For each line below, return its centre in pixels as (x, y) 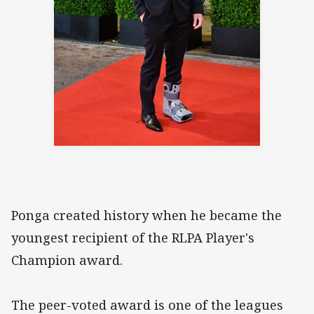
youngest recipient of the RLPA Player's (133, 238)
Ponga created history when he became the (146, 216)
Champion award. (67, 260)
